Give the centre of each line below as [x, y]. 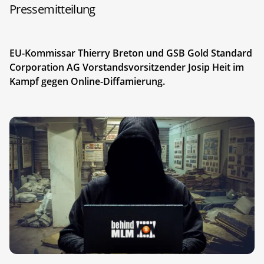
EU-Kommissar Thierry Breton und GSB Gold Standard [131, 53]
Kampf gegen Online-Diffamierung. [87, 81]
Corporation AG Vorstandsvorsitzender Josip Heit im [127, 67]
